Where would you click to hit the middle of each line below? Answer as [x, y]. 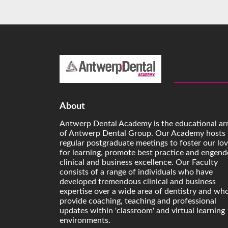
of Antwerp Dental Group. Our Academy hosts [142, 134]
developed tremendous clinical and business [138, 182]
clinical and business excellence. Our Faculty [139, 163]
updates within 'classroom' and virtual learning [142, 211]
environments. [85, 221]
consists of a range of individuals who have [136, 172]
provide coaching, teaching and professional [138, 201]
